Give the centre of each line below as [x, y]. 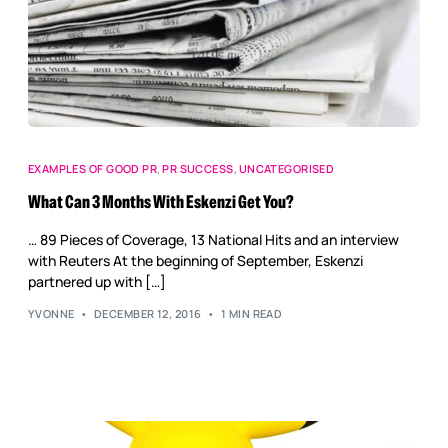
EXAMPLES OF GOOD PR [92, 168]
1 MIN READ [251, 314]
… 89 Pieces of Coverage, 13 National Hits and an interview [213, 239]
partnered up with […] [96, 281]
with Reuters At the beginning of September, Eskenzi [195, 260]
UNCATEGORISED [286, 168]
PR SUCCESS [198, 168]
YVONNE [51, 314]
